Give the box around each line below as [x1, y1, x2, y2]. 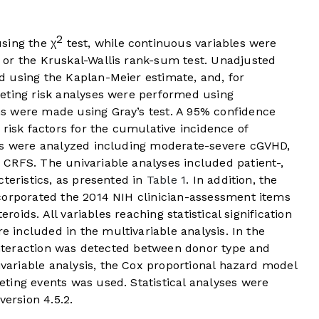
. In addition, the [186, 173, 278, 187]
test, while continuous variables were [63, 36, 277, 51]
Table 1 [146, 173, 187, 187]
